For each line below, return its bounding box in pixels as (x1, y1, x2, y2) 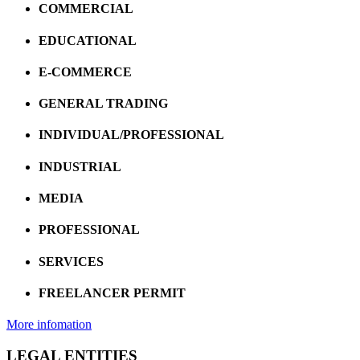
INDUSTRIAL (39, 159, 121, 174)
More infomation (6, 317, 92, 332)
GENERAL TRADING (39, 96, 168, 111)
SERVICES (39, 254, 104, 268)
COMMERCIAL (39, 2, 133, 16)
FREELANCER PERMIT (39, 285, 186, 300)
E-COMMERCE (39, 64, 132, 79)
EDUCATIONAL (39, 33, 137, 47)
